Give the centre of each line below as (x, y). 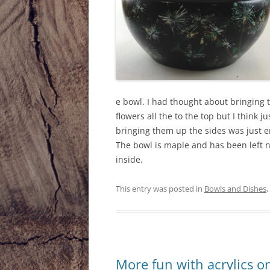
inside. (129, 159)
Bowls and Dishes (235, 188)
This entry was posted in (160, 188)
